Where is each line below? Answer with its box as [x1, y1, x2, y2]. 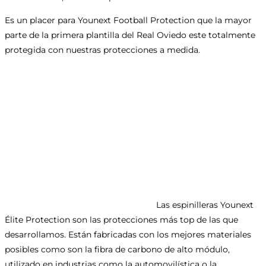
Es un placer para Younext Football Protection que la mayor [5, 14, 252, 26]
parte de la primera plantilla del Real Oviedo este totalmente [5, 29, 255, 40]
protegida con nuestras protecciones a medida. [5, 44, 200, 55]
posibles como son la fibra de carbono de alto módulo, [5, 243, 230, 255]
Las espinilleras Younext [156, 199, 254, 210]
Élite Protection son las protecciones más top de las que [5, 214, 238, 225]
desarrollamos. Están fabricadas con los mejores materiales [5, 229, 251, 240]
